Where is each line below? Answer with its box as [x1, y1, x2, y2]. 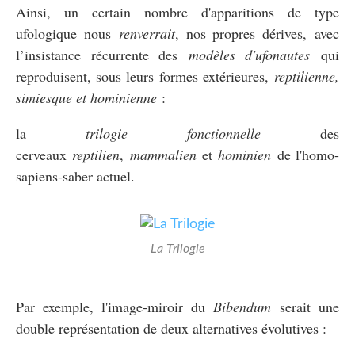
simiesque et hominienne [16, 87, 157, 107]
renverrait [118, 23, 175, 43]
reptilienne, [274, 66, 339, 86]
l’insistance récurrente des [16, 44, 189, 64]
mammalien [129, 144, 197, 164]
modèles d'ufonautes [188, 44, 311, 64]
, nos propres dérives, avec [174, 23, 340, 43]
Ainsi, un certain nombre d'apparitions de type [16, 2, 339, 21]
